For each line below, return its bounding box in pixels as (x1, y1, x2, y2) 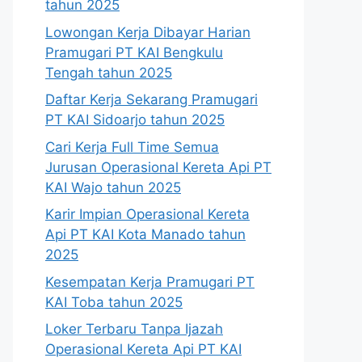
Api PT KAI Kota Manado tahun (45, 226, 246, 242)
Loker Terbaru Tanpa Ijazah (45, 321, 223, 337)
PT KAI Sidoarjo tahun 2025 (45, 112, 225, 128)
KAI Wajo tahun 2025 (45, 179, 181, 196)
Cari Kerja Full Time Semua (45, 138, 219, 155)
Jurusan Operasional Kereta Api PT (45, 158, 271, 175)
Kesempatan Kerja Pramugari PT (45, 273, 255, 290)
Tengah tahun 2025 (45, 64, 172, 81)
